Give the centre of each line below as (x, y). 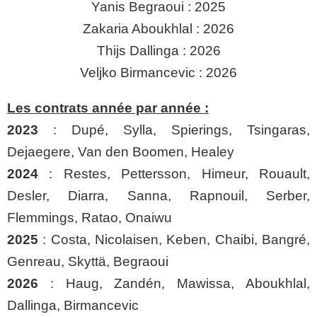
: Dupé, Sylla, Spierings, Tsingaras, (181, 130)
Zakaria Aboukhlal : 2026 (158, 29)
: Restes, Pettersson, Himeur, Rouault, (180, 174)
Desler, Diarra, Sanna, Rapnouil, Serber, (158, 196)
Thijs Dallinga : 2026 (158, 51)
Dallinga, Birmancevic (73, 305)
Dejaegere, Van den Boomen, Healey (121, 152)
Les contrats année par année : (108, 108)
